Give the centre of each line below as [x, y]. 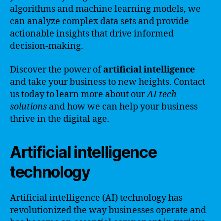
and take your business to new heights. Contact [108, 82]
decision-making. [47, 46]
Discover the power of [56, 70]
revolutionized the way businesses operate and [108, 210]
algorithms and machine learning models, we [105, 9]
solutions [28, 107]
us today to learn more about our [78, 94]
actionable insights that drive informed [92, 34]
